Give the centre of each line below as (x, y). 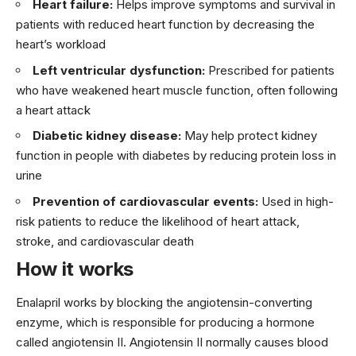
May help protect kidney (249, 136)
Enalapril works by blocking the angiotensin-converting (164, 302)
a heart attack (53, 110)
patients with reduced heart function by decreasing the (165, 25)
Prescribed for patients (270, 70)
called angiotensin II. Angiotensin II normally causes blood (172, 342)
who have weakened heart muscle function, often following (177, 90)
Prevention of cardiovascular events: (145, 201)
